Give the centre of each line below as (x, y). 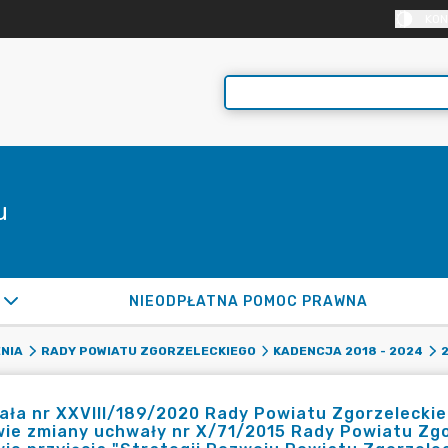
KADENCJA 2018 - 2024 (348, 351)
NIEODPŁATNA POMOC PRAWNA (249, 301)
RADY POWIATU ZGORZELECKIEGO (148, 351)
